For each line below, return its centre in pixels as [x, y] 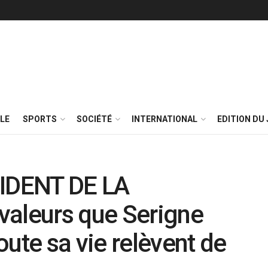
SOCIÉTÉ [94, 119]
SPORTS [40, 119]
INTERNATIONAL [165, 119]
